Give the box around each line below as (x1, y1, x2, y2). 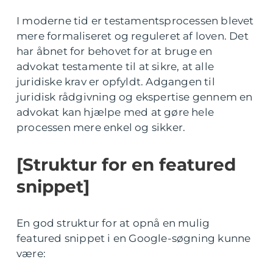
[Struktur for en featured (16, 154, 236, 175)
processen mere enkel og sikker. (16, 121, 186, 133)
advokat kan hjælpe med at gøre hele (16, 106, 214, 118)
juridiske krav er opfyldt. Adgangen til (16, 76, 215, 88)
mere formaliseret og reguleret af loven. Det (16, 30, 249, 42)
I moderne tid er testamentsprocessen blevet (16, 15, 254, 27)
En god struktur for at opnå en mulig (16, 217, 210, 229)
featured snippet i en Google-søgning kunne (16, 232, 251, 244)
